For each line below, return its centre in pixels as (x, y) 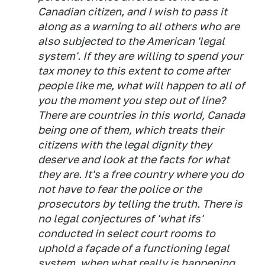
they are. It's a (74, 174)
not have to (67, 189)
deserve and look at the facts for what (134, 159)
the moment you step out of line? (141, 100)
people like (67, 85)
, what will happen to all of (178, 85)
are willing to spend (168, 56)
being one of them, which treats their (131, 130)
